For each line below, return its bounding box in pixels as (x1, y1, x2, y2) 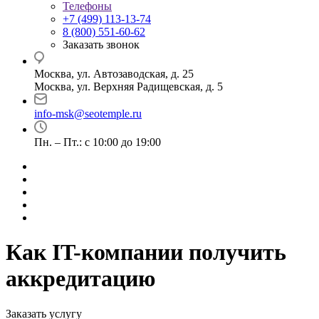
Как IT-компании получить (6, 239, 286, 266)
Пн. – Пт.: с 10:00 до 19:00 (34, 136, 161, 148)
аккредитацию (6, 266, 155, 292)
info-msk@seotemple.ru (34, 108, 142, 120)
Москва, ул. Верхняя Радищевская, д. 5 (34, 80, 223, 93)
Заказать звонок (63, 38, 140, 51)
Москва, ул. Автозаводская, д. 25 (34, 68, 194, 80)
